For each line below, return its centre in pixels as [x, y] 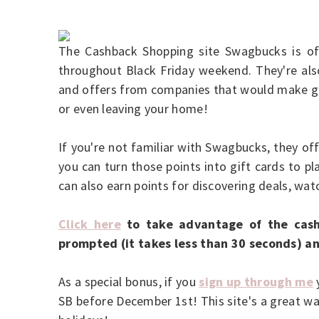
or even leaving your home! [135, 108]
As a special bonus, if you [129, 281]
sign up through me [256, 281]
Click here [90, 224]
